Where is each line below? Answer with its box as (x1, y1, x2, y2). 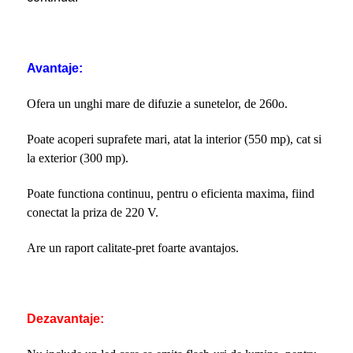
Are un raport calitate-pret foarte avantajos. (26, 240, 239, 255)
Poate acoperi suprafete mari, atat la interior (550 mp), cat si (26, 132, 321, 146)
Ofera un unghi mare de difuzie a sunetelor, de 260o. (26, 96, 288, 110)
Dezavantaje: (26, 311, 104, 325)
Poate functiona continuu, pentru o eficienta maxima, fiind (26, 186, 314, 200)
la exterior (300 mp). (26, 150, 128, 165)
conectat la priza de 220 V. (26, 205, 158, 219)
